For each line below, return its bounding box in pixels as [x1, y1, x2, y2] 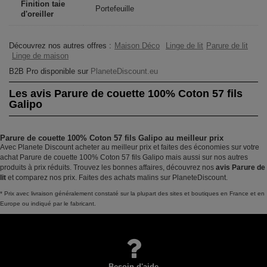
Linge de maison [12, 51, 69, 60]
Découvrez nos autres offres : [9, 41, 111, 50]
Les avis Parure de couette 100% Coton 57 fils [9, 88, 243, 100]
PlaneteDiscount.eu [91, 67, 158, 76]
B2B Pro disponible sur [9, 67, 91, 76]
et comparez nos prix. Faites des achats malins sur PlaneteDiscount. [6, 173, 228, 182]
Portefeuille [95, 4, 134, 13]
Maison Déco [114, 41, 160, 50]
